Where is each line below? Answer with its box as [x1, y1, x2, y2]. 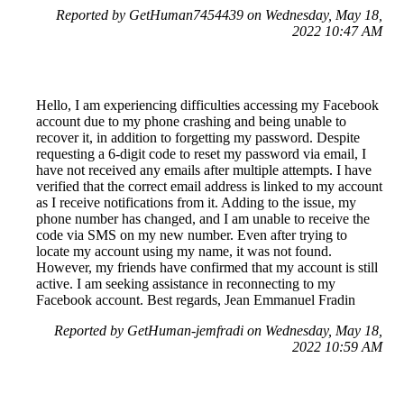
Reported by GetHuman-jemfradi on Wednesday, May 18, [54, 323, 382, 339]
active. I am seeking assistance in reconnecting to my [36, 276, 335, 292]
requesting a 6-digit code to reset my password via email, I [36, 146, 366, 162]
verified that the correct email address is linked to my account [36, 179, 382, 195]
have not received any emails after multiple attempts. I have [36, 162, 372, 179]
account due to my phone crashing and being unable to [36, 114, 346, 130]
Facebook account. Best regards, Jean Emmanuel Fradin [36, 292, 355, 308]
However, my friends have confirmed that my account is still [36, 260, 378, 276]
